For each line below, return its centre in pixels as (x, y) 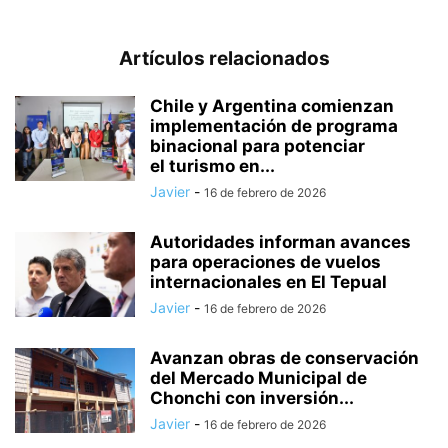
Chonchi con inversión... (252, 397)
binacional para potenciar (257, 145)
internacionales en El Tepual (268, 281)
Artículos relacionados (224, 58)
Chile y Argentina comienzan (272, 105)
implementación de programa (274, 125)
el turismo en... (212, 165)
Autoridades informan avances (280, 241)
